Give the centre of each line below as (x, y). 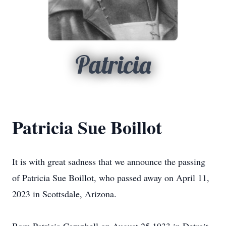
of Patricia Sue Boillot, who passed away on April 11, (111, 178)
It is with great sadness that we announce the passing (109, 161)
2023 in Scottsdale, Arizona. (64, 194)
